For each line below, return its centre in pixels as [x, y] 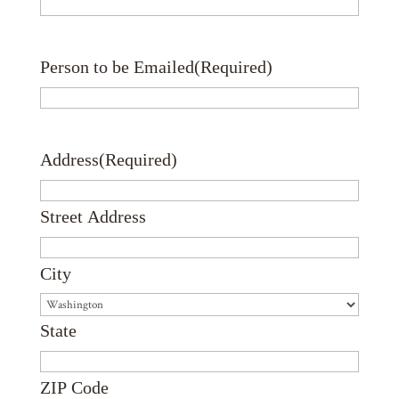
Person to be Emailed [117, 67]
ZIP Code [74, 387]
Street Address [93, 216]
